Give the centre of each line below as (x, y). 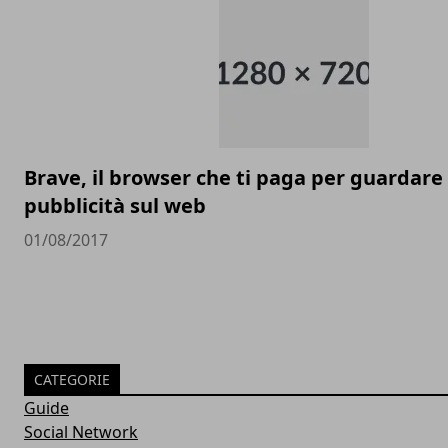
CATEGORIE (72, 379)
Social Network (81, 432)
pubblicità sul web (115, 205)
